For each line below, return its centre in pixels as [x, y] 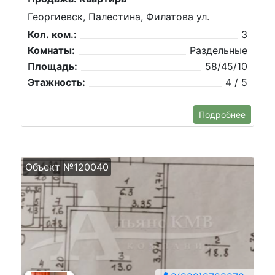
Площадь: [52, 67]
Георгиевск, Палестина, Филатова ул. [118, 17]
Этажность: [56, 83]
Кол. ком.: [52, 35]
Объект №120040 [67, 167]
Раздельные [219, 51]
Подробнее [222, 114]
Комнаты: [51, 51]
